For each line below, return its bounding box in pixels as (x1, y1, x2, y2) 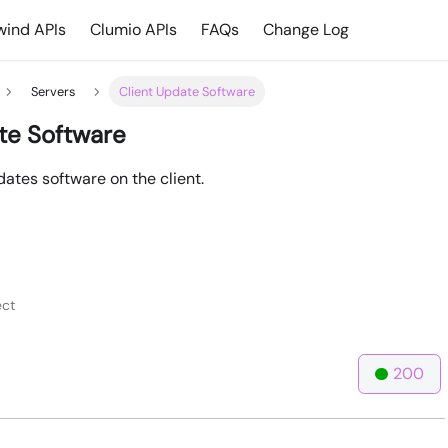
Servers (30, 83, 75, 101)
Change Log (263, 19, 350, 40)
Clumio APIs (90, 19, 178, 40)
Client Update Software (119, 83, 256, 101)
